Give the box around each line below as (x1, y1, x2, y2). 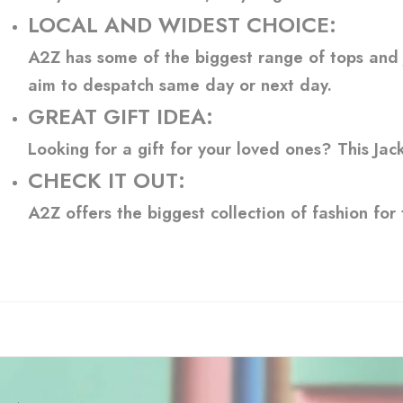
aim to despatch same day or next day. (28, 73, 332, 97)
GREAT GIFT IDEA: (28, 101, 213, 132)
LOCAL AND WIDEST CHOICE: (28, 9, 336, 40)
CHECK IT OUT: (28, 165, 185, 196)
